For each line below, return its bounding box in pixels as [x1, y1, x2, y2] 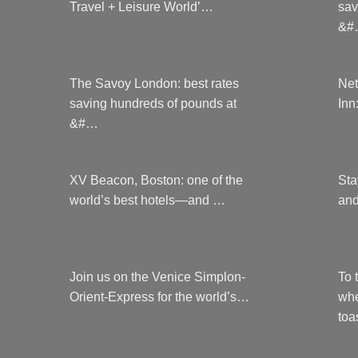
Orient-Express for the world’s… [70, 289, 250, 304]
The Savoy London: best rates [70, 76, 240, 91]
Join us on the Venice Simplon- [70, 269, 246, 284]
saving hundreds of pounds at [70, 96, 237, 111]
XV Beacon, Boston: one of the [70, 173, 244, 188]
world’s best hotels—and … [70, 193, 226, 208]
